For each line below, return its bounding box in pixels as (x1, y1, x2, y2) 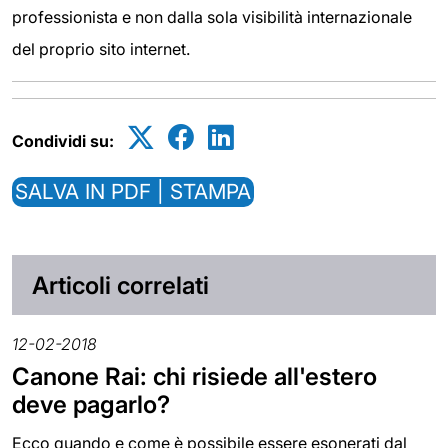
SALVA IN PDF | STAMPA (15, 179, 251, 205)
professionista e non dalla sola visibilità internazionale (12, 7, 412, 28)
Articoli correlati (32, 270, 209, 300)
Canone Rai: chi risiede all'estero (12, 361, 377, 391)
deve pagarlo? (12, 389, 170, 419)
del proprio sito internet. (12, 39, 190, 60)
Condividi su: (12, 131, 114, 152)
